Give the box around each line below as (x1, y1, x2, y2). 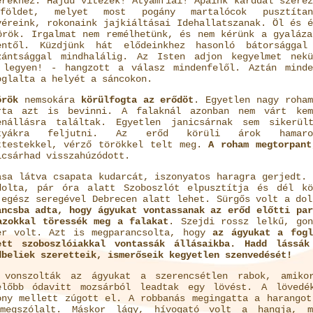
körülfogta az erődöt (80, 94, 194, 105)
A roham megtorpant (208, 139, 312, 150)
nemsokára (18, 94, 81, 105)
